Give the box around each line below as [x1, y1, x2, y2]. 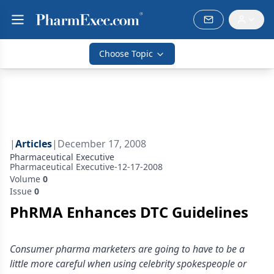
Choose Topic [99, 48, 153, 59]
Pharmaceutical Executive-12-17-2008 [10, 161, 163, 172]
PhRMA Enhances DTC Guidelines [10, 202, 248, 222]
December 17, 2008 [57, 137, 146, 150]
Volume [10, 173, 43, 185]
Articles [15, 137, 52, 150]
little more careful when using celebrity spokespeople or [10, 257, 246, 270]
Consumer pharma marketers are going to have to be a [10, 242, 245, 256]
